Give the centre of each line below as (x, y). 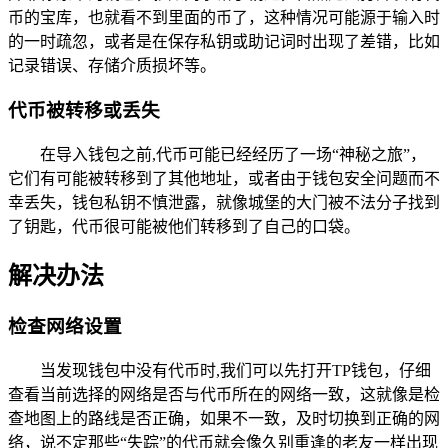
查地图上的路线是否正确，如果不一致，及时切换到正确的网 (224, 419)
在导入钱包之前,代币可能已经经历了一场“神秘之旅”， (233, 154)
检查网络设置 (65, 327)
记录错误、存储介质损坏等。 (112, 66)
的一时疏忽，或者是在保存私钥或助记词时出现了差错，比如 (224, 42)
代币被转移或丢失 (84, 110)
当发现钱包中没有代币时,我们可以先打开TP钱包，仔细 (235, 371)
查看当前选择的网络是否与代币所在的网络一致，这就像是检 (224, 395)
